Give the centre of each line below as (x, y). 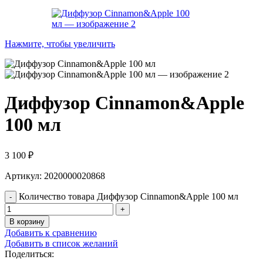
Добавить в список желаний (61, 243)
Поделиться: (29, 254)
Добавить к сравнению (51, 232)
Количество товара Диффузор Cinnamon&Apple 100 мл (129, 196)
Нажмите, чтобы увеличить (60, 44)
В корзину (27, 221)
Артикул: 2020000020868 (55, 176)
